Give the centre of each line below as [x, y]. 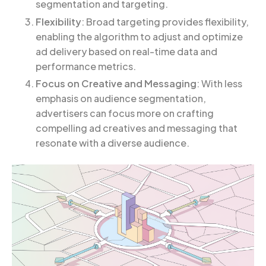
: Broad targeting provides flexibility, [165, 21]
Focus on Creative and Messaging [116, 84]
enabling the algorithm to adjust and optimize [139, 36]
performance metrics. [86, 66]
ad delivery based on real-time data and [126, 51]
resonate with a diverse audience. [113, 143]
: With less [219, 84]
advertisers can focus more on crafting [125, 113]
